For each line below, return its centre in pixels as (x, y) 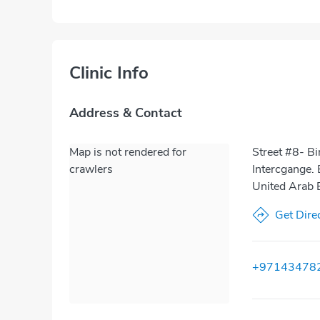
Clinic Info (109, 73)
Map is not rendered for (128, 152)
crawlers (91, 169)
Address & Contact (126, 113)
